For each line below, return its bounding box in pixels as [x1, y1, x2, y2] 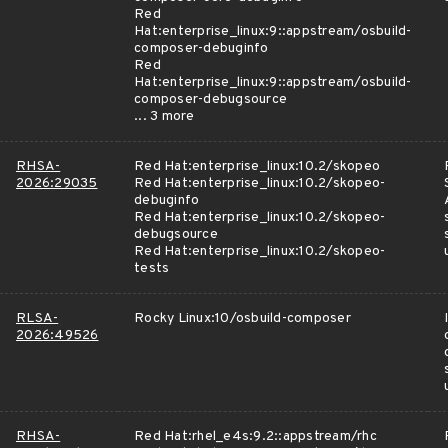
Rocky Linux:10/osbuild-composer [134, 310, 351, 327]
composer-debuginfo [134, 40, 269, 57]
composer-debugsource [134, 91, 287, 108]
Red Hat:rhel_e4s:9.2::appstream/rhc [134, 428, 377, 445]
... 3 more [134, 108, 195, 125]
